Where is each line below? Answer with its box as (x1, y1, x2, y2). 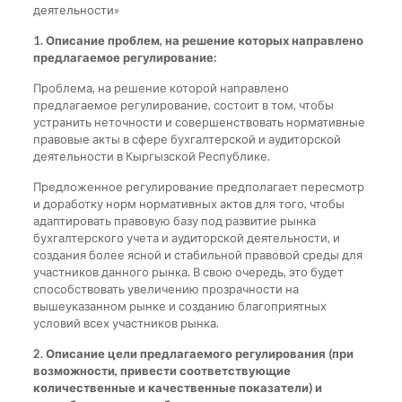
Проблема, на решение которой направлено (32, 80, 289, 95)
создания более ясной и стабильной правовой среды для (32, 247, 363, 262)
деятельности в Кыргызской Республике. (32, 148, 270, 163)
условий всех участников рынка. (32, 315, 219, 330)
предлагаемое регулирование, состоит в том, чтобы (32, 97, 334, 112)
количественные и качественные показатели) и (32, 380, 322, 395)
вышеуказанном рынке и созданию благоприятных (32, 298, 327, 313)
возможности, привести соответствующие (32, 363, 291, 378)
